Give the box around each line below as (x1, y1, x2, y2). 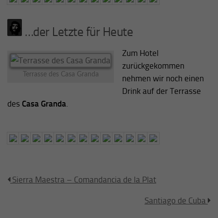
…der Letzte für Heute (22, 24, 133, 39)
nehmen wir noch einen (122, 73, 204, 83)
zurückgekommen (122, 60, 184, 71)
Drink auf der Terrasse (122, 86, 201, 96)
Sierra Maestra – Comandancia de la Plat (10, 175, 156, 185)
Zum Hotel (122, 48, 159, 58)
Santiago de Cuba (145, 196, 208, 206)
